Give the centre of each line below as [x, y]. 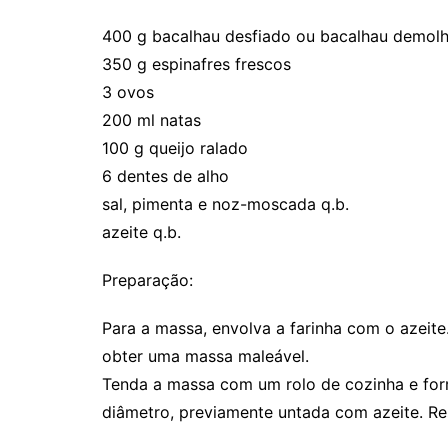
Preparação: [147, 280]
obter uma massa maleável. [205, 356]
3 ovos [128, 92]
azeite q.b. [141, 232]
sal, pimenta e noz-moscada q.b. [225, 204]
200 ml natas [151, 120]
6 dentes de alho [165, 176]
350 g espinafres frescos [196, 64]
